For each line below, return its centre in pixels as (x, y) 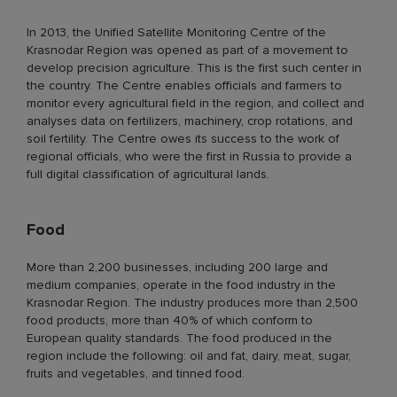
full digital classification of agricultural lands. (148, 174)
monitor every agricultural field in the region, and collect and (195, 103)
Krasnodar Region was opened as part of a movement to (187, 50)
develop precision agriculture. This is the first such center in (194, 67)
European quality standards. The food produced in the (179, 338)
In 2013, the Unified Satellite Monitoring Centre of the (176, 32)
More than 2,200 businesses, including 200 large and (177, 267)
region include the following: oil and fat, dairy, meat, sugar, (189, 355)
